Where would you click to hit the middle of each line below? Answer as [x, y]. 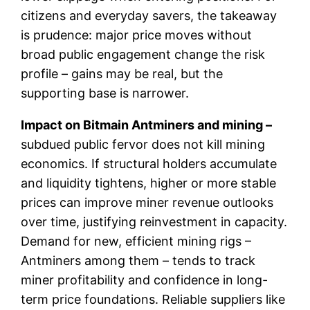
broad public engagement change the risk [143, 54]
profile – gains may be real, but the [122, 73]
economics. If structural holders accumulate [149, 163]
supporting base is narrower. [105, 93]
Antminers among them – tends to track [138, 260]
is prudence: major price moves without [137, 35]
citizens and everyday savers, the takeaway [149, 15]
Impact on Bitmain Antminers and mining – [147, 125]
